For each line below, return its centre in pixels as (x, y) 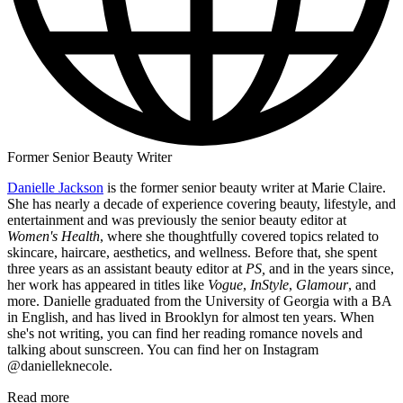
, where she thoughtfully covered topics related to (239, 236)
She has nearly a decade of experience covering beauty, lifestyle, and (201, 203)
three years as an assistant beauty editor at (126, 268)
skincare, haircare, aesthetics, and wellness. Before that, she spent (192, 252)
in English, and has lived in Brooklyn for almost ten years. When (191, 317)
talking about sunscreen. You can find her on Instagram (163, 349)
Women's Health (54, 236)
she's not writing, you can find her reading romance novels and (185, 333)
